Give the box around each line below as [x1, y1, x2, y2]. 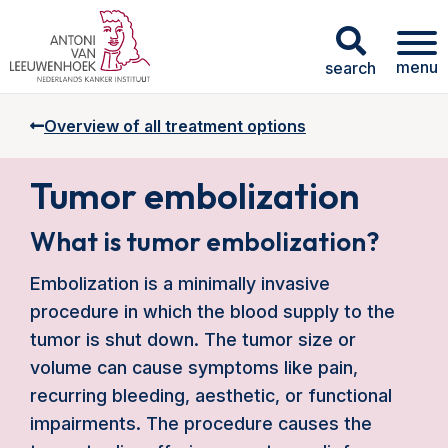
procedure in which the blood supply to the [30, 301, 395, 322]
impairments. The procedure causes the [30, 413, 372, 434]
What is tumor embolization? [30, 225, 379, 258]
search [325, 57, 376, 78]
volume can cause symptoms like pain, [30, 357, 358, 378]
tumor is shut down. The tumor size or [30, 329, 356, 350]
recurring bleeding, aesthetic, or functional [30, 385, 392, 406]
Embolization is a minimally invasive [30, 273, 330, 294]
